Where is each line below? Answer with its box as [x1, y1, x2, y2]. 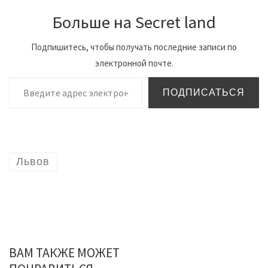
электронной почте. [95, 57, 173, 69]
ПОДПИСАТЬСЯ [163, 87, 245, 98]
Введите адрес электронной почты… [8, 71, 211, 82]
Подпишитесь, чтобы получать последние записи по [31, 41, 237, 53]
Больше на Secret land [52, 11, 216, 33]
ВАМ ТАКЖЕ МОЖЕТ [9, 245, 120, 261]
